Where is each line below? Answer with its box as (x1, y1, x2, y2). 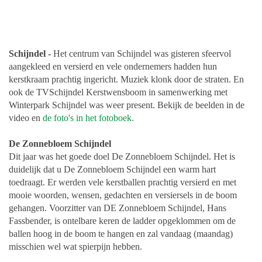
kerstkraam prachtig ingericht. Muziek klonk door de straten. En (9, 74, 244, 85)
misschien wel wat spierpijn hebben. (9, 242, 142, 252)
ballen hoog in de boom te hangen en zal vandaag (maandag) (9, 229, 233, 239)
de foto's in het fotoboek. (43, 113, 136, 123)
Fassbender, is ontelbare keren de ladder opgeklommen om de (9, 216, 236, 226)
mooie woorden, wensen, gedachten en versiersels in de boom (9, 190, 237, 201)
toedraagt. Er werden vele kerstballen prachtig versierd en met (9, 177, 236, 188)
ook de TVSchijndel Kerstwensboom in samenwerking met (9, 87, 227, 98)
